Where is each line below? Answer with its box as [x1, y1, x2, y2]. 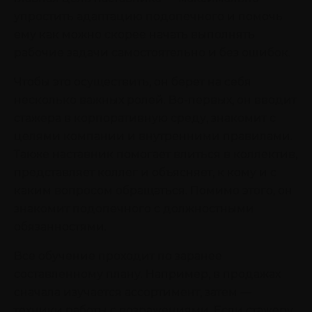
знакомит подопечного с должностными [14, 201, 254, 215]
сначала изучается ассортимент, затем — [14, 285, 251, 299]
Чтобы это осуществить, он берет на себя [14, 75, 251, 88]
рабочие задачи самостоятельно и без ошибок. [14, 45, 290, 59]
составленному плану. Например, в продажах [14, 267, 281, 281]
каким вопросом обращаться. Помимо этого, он [14, 183, 292, 197]
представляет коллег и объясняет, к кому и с [14, 165, 276, 179]
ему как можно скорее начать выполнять [14, 27, 255, 41]
